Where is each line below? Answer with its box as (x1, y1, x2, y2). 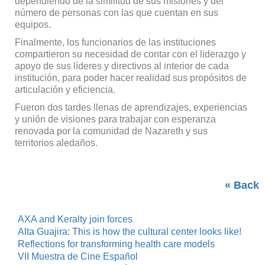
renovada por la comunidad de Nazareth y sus (14, 125, 208, 136)
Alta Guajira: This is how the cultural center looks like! (17, 226, 241, 237)
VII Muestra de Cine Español (17, 251, 138, 261)
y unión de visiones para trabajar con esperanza (14, 114, 216, 124)
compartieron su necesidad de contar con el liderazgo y (14, 49, 246, 59)
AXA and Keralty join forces (17, 214, 132, 224)
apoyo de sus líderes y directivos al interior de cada (14, 60, 229, 71)
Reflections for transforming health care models (17, 238, 215, 249)
